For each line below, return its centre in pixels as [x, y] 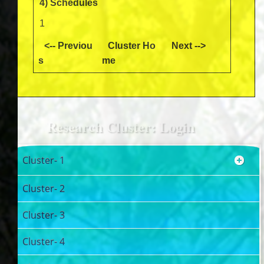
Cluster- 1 [44, 160]
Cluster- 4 [44, 242]
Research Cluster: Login [120, 126]
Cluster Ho [132, 46]
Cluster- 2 [44, 189]
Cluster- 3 [44, 215]
